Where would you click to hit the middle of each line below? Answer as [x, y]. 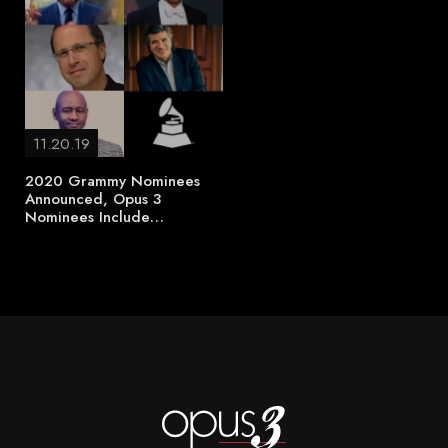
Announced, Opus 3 [93, 199]
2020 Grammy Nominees [112, 181]
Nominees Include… [94, 217]
